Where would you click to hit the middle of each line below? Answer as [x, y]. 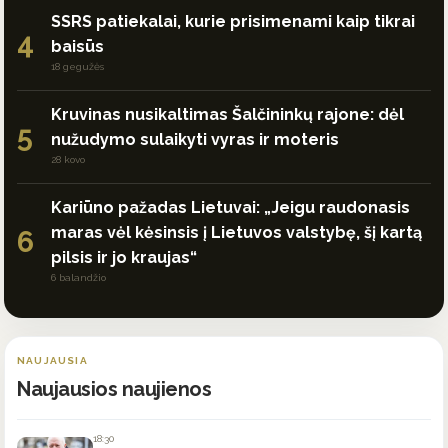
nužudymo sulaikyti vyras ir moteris [195, 140]
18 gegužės [77, 67]
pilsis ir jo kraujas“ [124, 258]
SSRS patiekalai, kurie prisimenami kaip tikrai [233, 22]
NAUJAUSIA [52, 361]
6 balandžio [78, 278]
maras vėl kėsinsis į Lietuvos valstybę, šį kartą [236, 233]
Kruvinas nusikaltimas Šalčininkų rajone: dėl [227, 115]
